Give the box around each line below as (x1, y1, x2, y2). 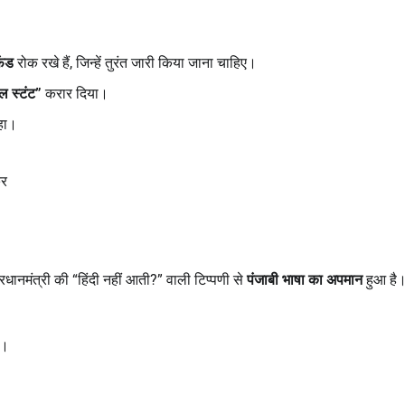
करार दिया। (42, 84, 108, 102)
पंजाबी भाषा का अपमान (247, 270, 363, 288)
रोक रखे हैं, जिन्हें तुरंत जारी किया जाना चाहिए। (14, 53, 257, 71)
